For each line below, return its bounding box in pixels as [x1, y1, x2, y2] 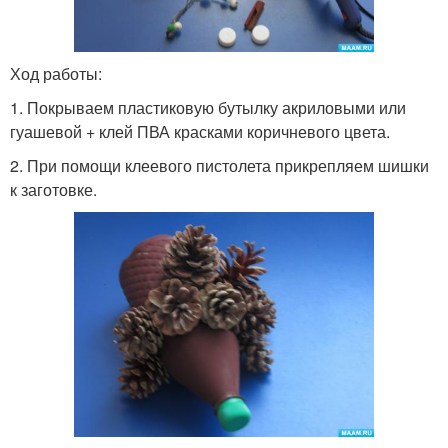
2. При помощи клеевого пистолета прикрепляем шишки [10, 154, 429, 178]
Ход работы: [10, 62, 102, 86]
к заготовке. [10, 178, 97, 202]
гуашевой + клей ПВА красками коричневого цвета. [10, 120, 390, 144]
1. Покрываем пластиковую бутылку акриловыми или [10, 96, 406, 120]
